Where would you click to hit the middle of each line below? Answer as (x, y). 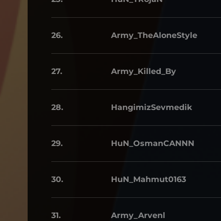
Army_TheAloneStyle (154, 35)
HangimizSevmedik (152, 107)
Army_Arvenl (138, 215)
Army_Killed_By (144, 71)
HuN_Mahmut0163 (148, 179)
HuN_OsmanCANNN (153, 143)
